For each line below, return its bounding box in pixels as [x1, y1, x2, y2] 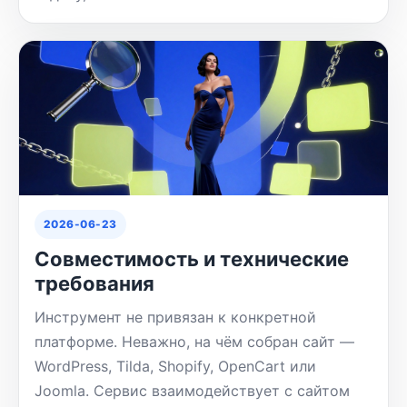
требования [34, 271, 154, 295]
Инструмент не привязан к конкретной [34, 307, 316, 326]
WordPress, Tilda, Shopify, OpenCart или [34, 356, 316, 375]
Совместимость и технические [34, 246, 349, 271]
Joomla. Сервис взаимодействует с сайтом [34, 381, 350, 400]
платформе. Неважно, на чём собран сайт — [34, 332, 354, 351]
